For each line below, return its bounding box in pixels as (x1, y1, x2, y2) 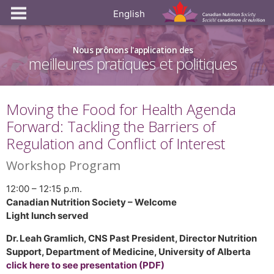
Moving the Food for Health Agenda (6, 99, 236, 119)
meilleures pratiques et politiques (29, 53, 237, 74)
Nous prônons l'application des (73, 45, 193, 56)
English (113, 8, 145, 20)
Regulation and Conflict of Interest (6, 133, 225, 154)
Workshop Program (6, 157, 120, 174)
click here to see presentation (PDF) (6, 259, 165, 271)
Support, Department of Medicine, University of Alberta (6, 246, 251, 257)
